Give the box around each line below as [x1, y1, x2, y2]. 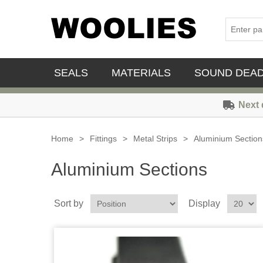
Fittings [90, 134, 117, 143]
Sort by [54, 198, 83, 208]
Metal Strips [133, 134, 177, 143]
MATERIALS [112, 67, 171, 79]
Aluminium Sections [51, 160, 207, 179]
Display [188, 198, 220, 208]
